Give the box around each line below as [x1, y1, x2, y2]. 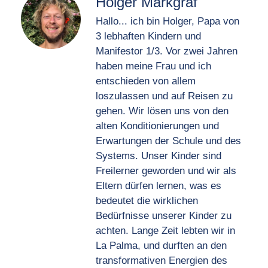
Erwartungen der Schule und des [96, 135, 241, 147]
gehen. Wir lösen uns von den [96, 105, 229, 117]
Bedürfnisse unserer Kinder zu [96, 210, 232, 222]
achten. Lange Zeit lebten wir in [96, 225, 235, 237]
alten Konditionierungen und [96, 120, 219, 132]
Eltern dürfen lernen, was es [96, 180, 221, 192]
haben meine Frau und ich [96, 60, 211, 72]
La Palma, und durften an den [96, 240, 227, 252]
